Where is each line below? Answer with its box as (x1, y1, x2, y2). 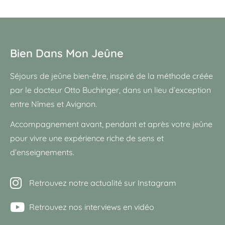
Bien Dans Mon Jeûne (10, 46, 124, 60)
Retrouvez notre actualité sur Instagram (29, 178, 176, 188)
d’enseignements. (10, 147, 74, 158)
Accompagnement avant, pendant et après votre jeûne (10, 119, 212, 130)
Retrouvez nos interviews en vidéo (29, 202, 154, 212)
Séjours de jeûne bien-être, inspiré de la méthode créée (10, 70, 213, 81)
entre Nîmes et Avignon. (10, 98, 99, 109)
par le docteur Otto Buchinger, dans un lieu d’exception (10, 84, 211, 95)
